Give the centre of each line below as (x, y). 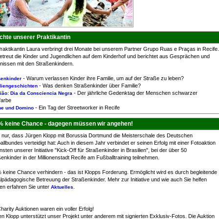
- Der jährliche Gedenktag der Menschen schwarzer (135, 93)
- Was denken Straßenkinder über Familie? (89, 86)
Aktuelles (62, 187)
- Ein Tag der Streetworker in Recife (77, 108)
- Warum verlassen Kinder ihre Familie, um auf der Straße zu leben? (103, 78)
